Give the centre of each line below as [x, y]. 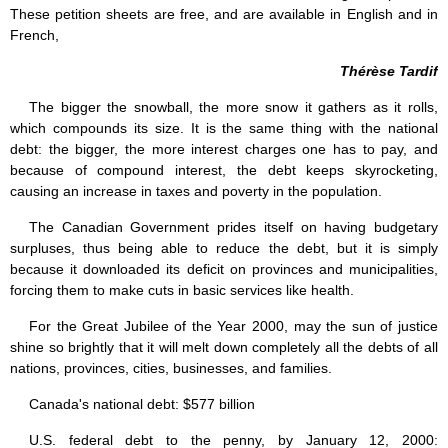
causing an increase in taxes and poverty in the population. [196, 191]
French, [34, 35]
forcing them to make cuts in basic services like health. [182, 290]
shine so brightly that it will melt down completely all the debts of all [224, 347]
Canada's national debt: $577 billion [142, 404]
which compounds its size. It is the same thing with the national [224, 128]
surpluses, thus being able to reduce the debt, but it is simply [224, 248]
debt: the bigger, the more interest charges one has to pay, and [224, 149]
